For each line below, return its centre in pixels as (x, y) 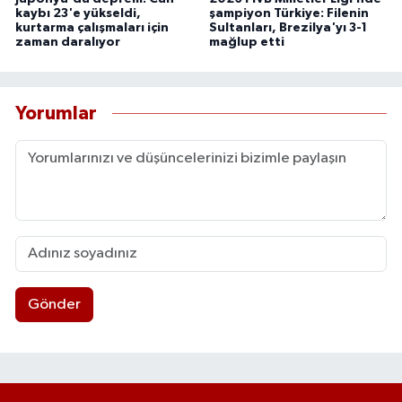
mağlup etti (246, 42)
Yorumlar (56, 114)
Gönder (54, 305)
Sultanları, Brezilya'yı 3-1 (288, 27)
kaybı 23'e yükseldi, (78, 13)
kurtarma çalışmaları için (92, 27)
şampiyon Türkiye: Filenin (288, 13)
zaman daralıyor (68, 42)
